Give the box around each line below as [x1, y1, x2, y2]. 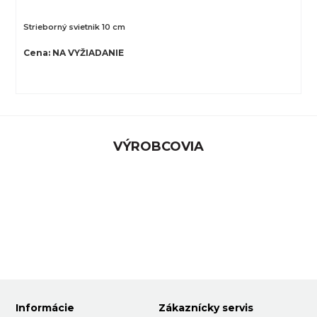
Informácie [16, 301, 75, 314]
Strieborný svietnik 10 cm [23, 21, 126, 32]
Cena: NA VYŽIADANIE [23, 47, 125, 58]
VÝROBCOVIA [113, 138, 204, 154]
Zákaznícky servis [158, 301, 253, 314]
